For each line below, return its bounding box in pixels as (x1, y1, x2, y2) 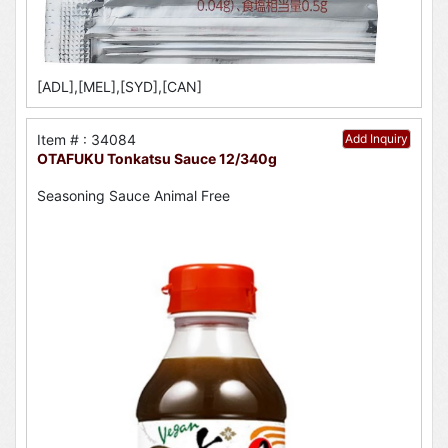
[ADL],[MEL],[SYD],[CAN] (37, 78, 202, 96)
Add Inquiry (345, 131, 408, 147)
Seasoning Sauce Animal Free (37, 186, 230, 204)
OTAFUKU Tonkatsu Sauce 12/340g (37, 150, 277, 168)
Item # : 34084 (37, 131, 136, 149)
